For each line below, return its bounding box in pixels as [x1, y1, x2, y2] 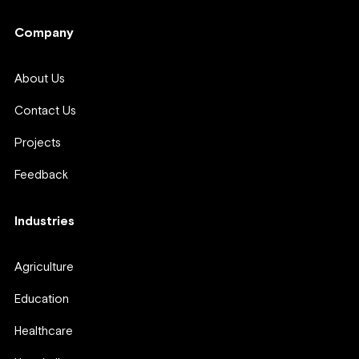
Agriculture [14, 260, 74, 276]
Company [14, 25, 74, 42]
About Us [14, 71, 65, 87]
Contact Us [14, 103, 76, 119]
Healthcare [14, 324, 73, 340]
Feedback [14, 167, 68, 184]
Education [14, 292, 69, 308]
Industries [14, 213, 75, 231]
